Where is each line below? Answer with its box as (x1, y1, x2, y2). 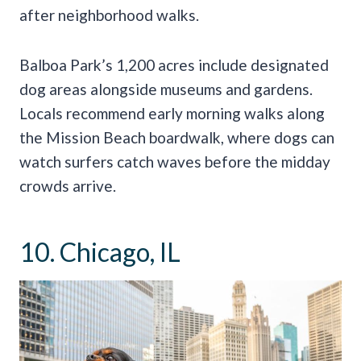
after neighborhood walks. (19, 6, 199, 25)
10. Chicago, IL (19, 236, 180, 268)
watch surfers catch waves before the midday (19, 152, 330, 172)
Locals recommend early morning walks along (19, 104, 325, 123)
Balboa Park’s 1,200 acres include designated (19, 56, 329, 75)
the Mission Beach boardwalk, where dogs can (19, 128, 334, 147)
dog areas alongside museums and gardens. (19, 80, 313, 99)
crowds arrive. (19, 176, 116, 196)
